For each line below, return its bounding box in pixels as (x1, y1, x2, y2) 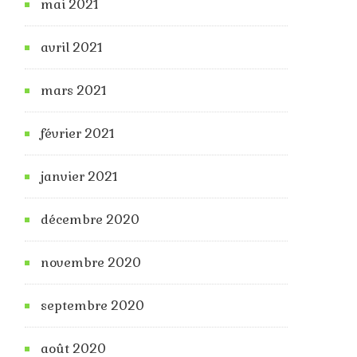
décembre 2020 (41, 211, 139, 229)
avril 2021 (41, 39, 103, 57)
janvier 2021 (41, 168, 118, 186)
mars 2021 (41, 82, 107, 100)
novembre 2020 (41, 254, 141, 272)
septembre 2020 (41, 297, 144, 315)
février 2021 (41, 125, 115, 143)
